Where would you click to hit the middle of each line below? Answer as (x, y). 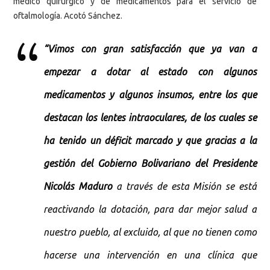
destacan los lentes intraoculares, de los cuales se (150, 117)
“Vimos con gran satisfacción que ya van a (150, 49)
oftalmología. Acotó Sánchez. (68, 15)
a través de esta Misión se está (185, 186)
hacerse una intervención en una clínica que (150, 255)
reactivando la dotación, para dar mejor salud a (150, 209)
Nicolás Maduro (78, 186)
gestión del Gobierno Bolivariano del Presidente (150, 163)
